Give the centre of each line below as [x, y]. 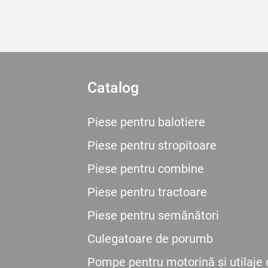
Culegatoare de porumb [150, 239]
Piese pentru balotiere [146, 122]
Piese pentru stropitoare [152, 146]
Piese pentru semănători [153, 216]
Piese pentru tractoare [147, 192]
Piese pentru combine [145, 169]
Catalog [113, 88]
